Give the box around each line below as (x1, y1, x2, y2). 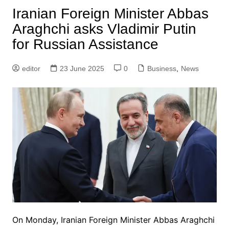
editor (21, 64, 40, 73)
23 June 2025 (59, 64, 104, 73)
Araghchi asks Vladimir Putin (12, 21, 196, 37)
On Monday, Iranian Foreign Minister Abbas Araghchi (12, 215, 215, 225)
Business (147, 64, 176, 73)
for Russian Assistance (12, 36, 158, 53)
